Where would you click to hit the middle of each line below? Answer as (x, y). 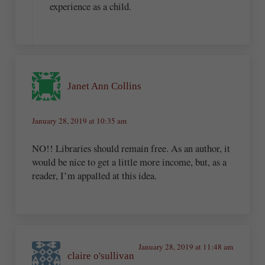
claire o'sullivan (101, 256)
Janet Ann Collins (105, 86)
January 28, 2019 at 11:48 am (185, 247)
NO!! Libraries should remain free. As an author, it (131, 148)
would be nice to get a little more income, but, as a (130, 161)
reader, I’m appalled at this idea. (95, 175)
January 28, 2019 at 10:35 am (80, 121)
